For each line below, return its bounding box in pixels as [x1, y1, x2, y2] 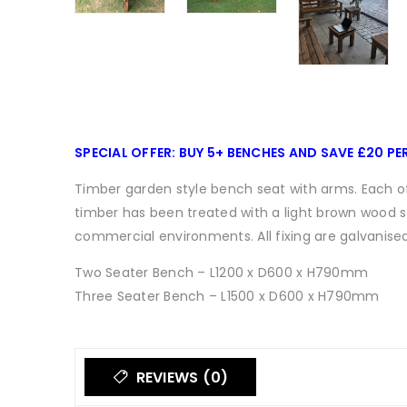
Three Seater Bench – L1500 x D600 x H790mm [74, 286, 380, 305]
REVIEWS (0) [132, 366, 229, 388]
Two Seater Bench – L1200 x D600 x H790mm [74, 263, 368, 282]
